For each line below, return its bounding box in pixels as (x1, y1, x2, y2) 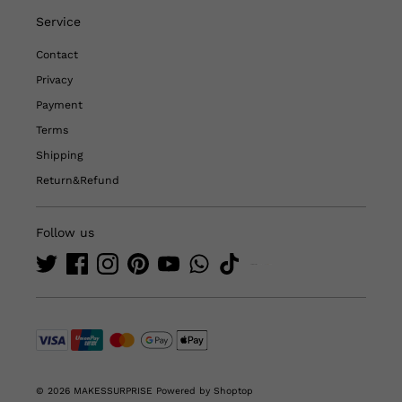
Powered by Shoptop (156, 384, 253, 397)
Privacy (36, 73, 73, 86)
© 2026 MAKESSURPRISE (36, 384, 156, 397)
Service (36, 13, 81, 29)
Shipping (36, 148, 83, 162)
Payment (36, 98, 83, 111)
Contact (36, 48, 78, 61)
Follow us (36, 224, 94, 240)
